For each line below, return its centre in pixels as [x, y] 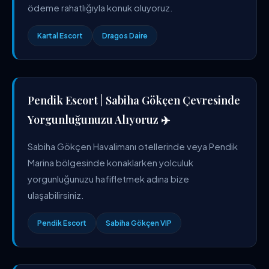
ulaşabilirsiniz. [56, 195]
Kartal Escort [60, 36]
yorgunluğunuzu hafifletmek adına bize [108, 179]
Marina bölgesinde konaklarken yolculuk [110, 162]
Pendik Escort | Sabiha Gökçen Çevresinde [134, 100]
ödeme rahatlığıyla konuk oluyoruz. [100, 8]
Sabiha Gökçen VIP [139, 223]
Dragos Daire [125, 36]
